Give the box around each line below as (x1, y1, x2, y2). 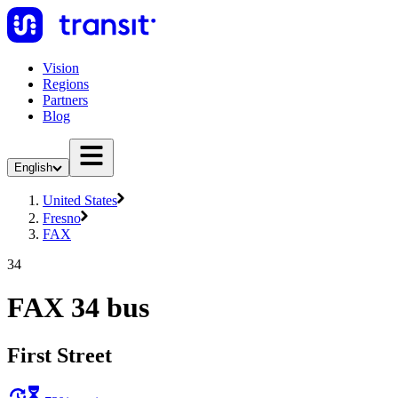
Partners (43, 92, 88, 107)
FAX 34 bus (7, 291, 149, 324)
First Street (7, 343, 112, 367)
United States (43, 193, 117, 208)
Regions (43, 76, 89, 92)
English (14, 161, 52, 174)
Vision (43, 60, 79, 76)
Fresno (43, 211, 81, 226)
